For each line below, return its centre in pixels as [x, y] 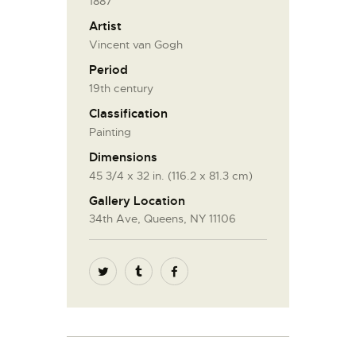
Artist [105, 26]
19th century [121, 88]
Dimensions [123, 157]
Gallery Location [137, 201]
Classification [128, 113]
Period [108, 70]
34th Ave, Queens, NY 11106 [163, 219]
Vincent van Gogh [136, 44]
